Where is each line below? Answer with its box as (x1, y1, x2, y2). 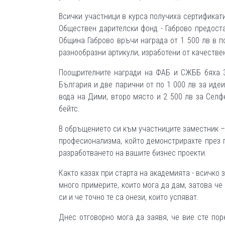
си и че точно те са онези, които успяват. (59, 192, 199, 202)
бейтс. (59, 104, 80, 114)
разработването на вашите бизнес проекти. (59, 148, 209, 158)
